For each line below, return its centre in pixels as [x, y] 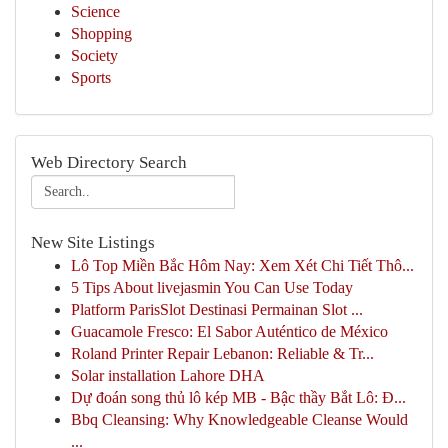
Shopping [101, 33]
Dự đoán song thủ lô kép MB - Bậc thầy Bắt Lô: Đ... [238, 397]
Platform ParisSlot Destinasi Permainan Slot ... [217, 309]
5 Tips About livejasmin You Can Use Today [212, 287]
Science [95, 11]
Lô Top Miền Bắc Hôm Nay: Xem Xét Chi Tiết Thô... [242, 265]
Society [94, 55]
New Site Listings [93, 242]
